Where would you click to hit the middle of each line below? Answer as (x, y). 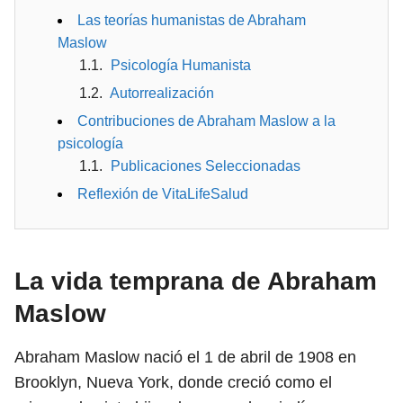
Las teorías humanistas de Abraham (192, 20)
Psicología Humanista (181, 65)
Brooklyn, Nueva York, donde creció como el (173, 382)
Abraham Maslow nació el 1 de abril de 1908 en (185, 357)
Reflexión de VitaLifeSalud (163, 194)
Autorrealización (162, 93)
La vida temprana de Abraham (196, 281)
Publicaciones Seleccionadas (206, 166)
